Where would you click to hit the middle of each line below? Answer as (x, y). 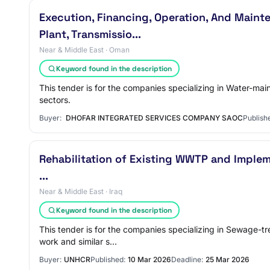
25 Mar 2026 (228, 259)
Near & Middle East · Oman (84, 50)
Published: (108, 259)
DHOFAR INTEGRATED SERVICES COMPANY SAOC (153, 118)
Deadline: (187, 259)
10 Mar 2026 (149, 259)
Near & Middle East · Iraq (81, 191)
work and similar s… (78, 241)
